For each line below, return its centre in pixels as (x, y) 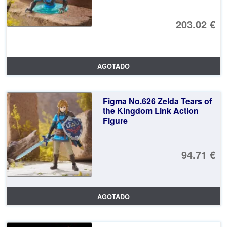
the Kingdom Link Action (150, 111)
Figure (115, 121)
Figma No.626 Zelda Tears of (157, 101)
